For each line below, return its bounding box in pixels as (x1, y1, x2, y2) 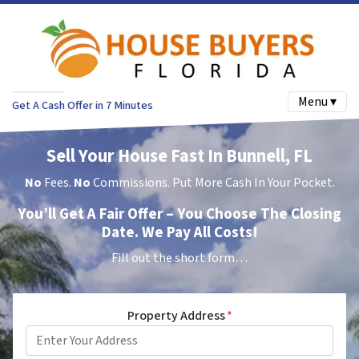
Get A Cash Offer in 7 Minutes (12, 96, 153, 114)
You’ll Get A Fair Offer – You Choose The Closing (18, 203, 341, 226)
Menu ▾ (298, 93, 337, 111)
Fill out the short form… (111, 249, 248, 268)
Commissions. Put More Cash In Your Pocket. (90, 174, 335, 192)
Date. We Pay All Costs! (101, 221, 258, 244)
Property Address (127, 307, 225, 325)
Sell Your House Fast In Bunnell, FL (46, 143, 313, 170)
